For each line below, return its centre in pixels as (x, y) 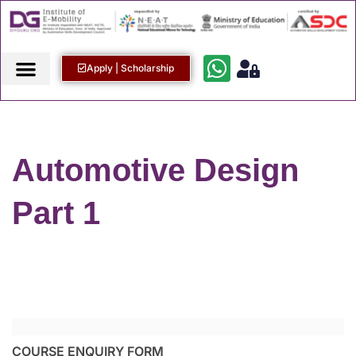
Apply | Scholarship (131, 68)
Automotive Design (155, 170)
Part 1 (56, 213)
